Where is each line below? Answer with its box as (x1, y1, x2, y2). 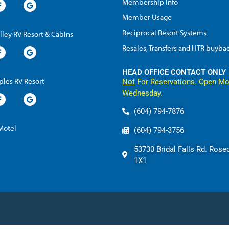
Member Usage (122, 12, 172, 22)
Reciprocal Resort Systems (122, 27, 207, 37)
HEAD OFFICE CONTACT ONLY (122, 67, 226, 77)
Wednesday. (122, 88, 163, 98)
